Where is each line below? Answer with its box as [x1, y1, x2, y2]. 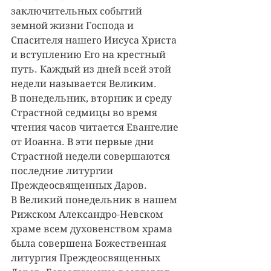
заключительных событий [11, 5, 145, 17]
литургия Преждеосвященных [11, 252, 163, 264]
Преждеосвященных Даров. [11, 180, 147, 191]
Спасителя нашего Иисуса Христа [11, 34, 179, 46]
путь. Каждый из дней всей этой [11, 64, 174, 75]
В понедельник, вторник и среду [11, 93, 174, 104]
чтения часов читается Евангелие [11, 122, 181, 133]
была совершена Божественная [11, 238, 169, 249]
